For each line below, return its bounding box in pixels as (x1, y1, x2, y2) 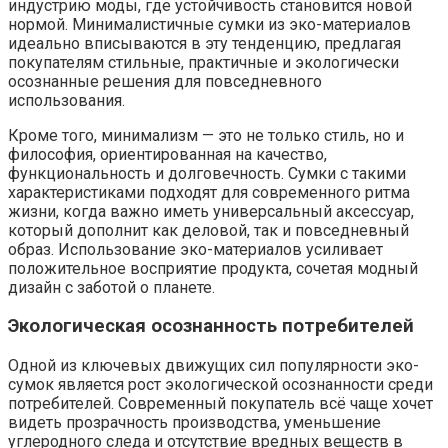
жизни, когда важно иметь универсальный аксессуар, (8, 201, 414, 221)
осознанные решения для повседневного (8, 71, 322, 91)
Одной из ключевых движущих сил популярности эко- (8, 356, 419, 376)
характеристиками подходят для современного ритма (8, 182, 410, 202)
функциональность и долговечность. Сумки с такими (8, 163, 406, 183)
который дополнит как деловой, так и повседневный (8, 220, 409, 240)
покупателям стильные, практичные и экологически (8, 52, 399, 72)
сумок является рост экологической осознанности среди (8, 375, 433, 395)
